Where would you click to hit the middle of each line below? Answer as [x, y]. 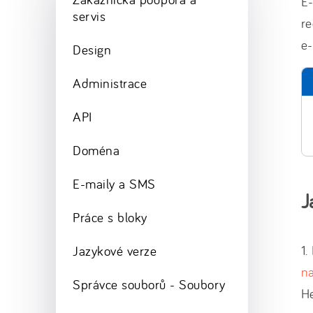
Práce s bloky [110, 217]
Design [92, 50]
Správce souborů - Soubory [149, 284]
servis [89, 16]
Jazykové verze [115, 251]
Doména [96, 150]
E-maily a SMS [114, 184]
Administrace [110, 83]
